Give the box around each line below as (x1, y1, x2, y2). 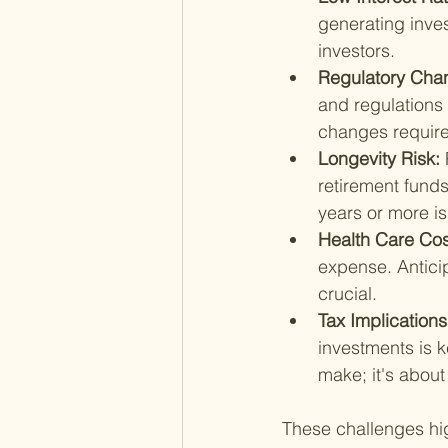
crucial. (318, 281, 377, 305)
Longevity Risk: (318, 146, 445, 170)
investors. (318, 38, 395, 62)
